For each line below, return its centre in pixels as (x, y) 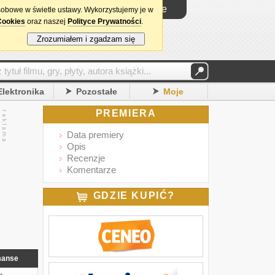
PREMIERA (126, 113)
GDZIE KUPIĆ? (134, 196)
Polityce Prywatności (104, 21)
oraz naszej (46, 21)
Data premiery (95, 135)
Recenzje (86, 158)
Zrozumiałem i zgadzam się (86, 39)
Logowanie (142, 9)
